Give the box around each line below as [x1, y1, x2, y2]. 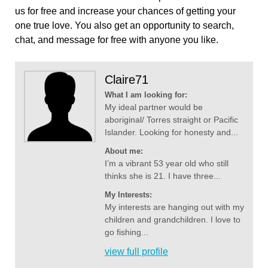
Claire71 [105, 73, 148, 87]
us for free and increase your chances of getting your [15, 6, 236, 17]
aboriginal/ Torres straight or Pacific [105, 115, 238, 125]
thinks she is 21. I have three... [105, 171, 221, 181]
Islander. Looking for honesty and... [105, 127, 238, 138]
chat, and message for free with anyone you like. [15, 35, 218, 45]
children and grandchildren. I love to [105, 215, 240, 225]
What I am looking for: [105, 90, 187, 100]
